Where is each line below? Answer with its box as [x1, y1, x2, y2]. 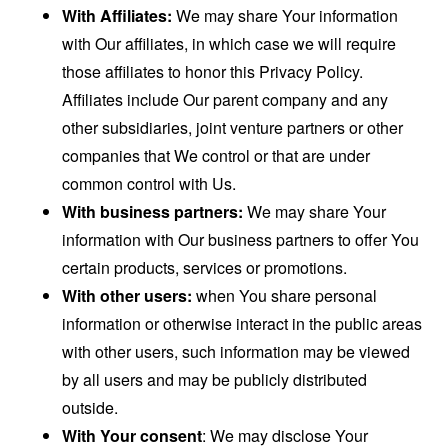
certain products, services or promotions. [62, 256, 348, 280]
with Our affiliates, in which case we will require [62, 32, 397, 56]
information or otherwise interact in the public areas [62, 312, 423, 336]
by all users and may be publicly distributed [62, 368, 368, 392]
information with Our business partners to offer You [62, 228, 420, 252]
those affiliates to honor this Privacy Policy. [62, 60, 364, 84]
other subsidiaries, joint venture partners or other [62, 116, 404, 140]
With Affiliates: [62, 4, 173, 28]
